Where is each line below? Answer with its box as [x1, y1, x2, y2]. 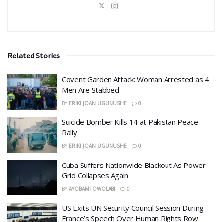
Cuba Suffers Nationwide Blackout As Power [62, 160, 206, 170]
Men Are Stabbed [62, 84, 119, 95]
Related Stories [7, 50, 60, 60]
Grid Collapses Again [62, 170, 128, 180]
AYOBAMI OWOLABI [68, 185, 115, 192]
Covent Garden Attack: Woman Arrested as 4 [62, 74, 209, 84]
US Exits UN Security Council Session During [62, 203, 204, 213]
